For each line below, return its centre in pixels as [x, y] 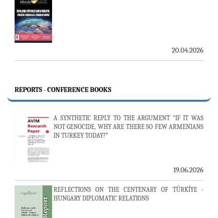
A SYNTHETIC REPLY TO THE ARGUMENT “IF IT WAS [128, 118]
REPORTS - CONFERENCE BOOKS [63, 90]
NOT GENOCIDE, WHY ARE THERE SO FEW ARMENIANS [128, 127]
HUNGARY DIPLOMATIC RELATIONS [101, 198]
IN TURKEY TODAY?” [81, 136]
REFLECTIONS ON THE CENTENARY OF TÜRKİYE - [128, 190]
